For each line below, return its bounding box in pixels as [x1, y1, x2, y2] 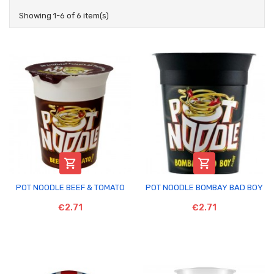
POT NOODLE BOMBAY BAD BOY [145, 182, 263, 192]
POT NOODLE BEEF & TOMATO [15, 182, 125, 192]
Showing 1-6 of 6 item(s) [19, 10, 109, 20]
